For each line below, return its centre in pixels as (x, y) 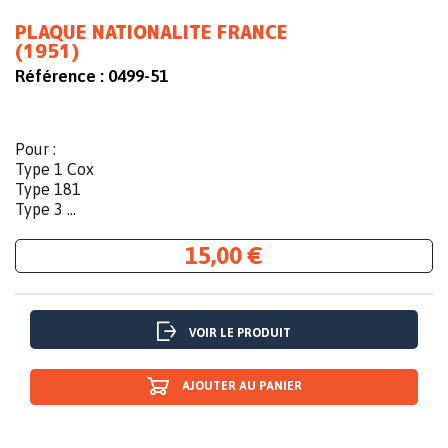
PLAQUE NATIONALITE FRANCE (151, 33)
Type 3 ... (45, 209)
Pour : (35, 149)
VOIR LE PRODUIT (240, 333)
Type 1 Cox (54, 169)
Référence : (59, 76)
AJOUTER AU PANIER (241, 386)
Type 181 (48, 189)
